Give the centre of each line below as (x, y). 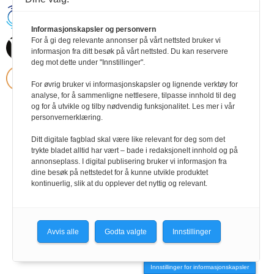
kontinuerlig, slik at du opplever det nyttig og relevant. (119, 183)
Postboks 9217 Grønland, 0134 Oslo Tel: (193, 24)
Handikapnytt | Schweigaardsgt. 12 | (193, 16)
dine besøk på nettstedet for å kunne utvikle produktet (120, 172)
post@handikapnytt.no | (174, 41)
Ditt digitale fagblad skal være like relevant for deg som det (128, 139)
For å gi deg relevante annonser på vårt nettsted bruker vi (126, 40)
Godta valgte (126, 231)
